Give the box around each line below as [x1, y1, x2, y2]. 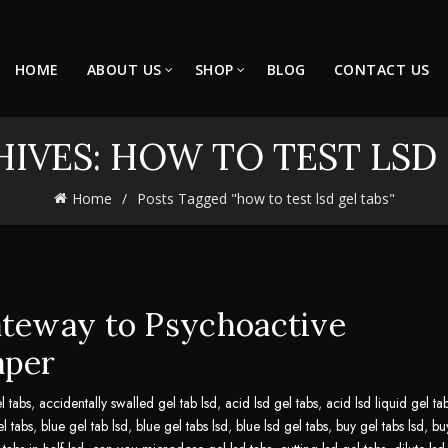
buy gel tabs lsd [336, 416, 424, 436]
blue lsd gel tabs [236, 416, 328, 436]
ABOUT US [86, 60, 162, 79]
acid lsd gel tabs [225, 393, 318, 413]
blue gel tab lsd [41, 416, 128, 436]
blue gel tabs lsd [136, 416, 228, 436]
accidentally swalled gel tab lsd [39, 393, 217, 413]
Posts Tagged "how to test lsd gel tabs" [136, 189, 395, 208]
